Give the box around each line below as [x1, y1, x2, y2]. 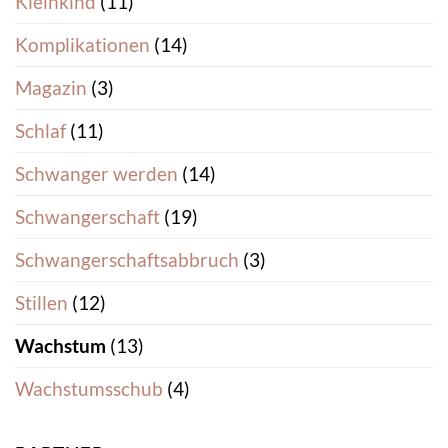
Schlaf [15, 119, 66, 143]
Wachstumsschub [15, 377, 163, 401]
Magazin [15, 76, 87, 100]
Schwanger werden [15, 162, 178, 186]
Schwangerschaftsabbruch [15, 248, 239, 272]
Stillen [15, 291, 68, 315]
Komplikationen [15, 33, 150, 57]
